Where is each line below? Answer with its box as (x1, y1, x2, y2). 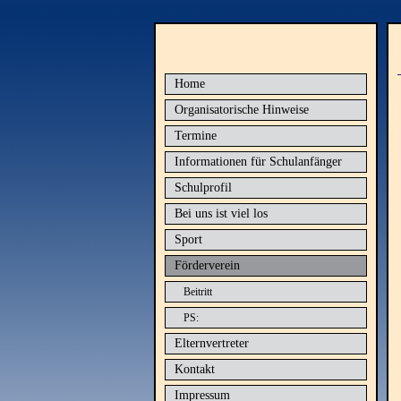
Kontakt (175, 363, 215, 376)
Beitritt (183, 286, 212, 298)
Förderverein (175, 259, 240, 272)
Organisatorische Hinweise (175, 103, 309, 116)
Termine (175, 129, 217, 142)
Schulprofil (175, 181, 232, 194)
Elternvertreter (175, 337, 249, 350)
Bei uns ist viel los (175, 207, 268, 220)
